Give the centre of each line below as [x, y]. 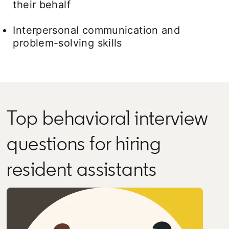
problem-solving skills [67, 43]
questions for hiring [84, 143]
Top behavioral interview [108, 117]
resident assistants [82, 168]
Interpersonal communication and [97, 30]
